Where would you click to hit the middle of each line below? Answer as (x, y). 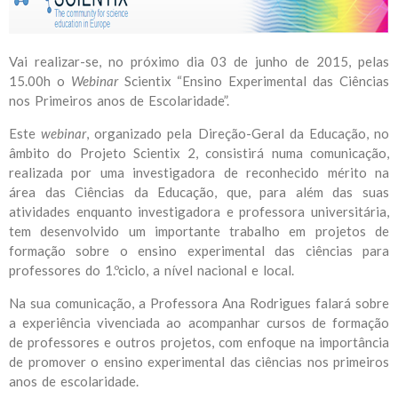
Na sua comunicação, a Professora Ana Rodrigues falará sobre (199, 303)
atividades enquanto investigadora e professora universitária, (199, 211)
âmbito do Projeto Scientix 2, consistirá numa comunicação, (199, 153)
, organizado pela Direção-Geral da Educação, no (238, 133)
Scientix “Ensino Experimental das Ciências (254, 81)
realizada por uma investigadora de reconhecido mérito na (199, 172)
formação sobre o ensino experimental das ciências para (199, 251)
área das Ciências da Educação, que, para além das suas (199, 192)
